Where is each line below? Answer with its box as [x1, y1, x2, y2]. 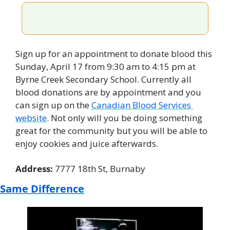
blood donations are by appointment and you [15, 86, 201, 98]
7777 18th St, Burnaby [55, 163, 145, 175]
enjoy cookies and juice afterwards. [15, 138, 158, 149]
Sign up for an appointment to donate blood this [15, 48, 212, 60]
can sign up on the [15, 99, 91, 111]
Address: [15, 163, 55, 175]
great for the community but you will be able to [15, 125, 207, 137]
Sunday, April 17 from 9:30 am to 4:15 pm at [15, 61, 196, 72]
